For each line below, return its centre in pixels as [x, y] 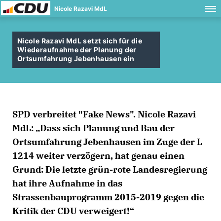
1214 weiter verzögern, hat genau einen [98, 156]
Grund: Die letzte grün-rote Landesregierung [110, 169]
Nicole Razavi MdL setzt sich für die [80, 41]
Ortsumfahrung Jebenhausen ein [76, 58]
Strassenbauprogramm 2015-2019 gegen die [108, 197]
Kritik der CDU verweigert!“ [73, 211]
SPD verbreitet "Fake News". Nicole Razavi [104, 114]
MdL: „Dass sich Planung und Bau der [93, 128]
